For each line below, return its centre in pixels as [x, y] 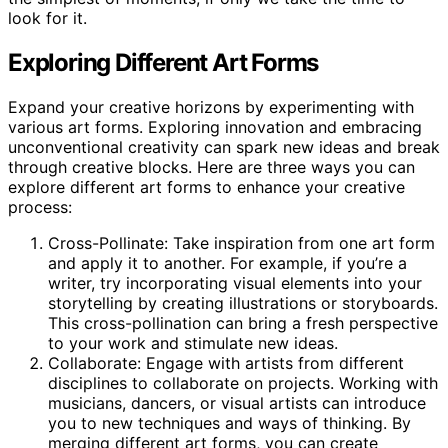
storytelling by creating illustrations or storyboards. [243, 302]
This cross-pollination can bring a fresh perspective [243, 322]
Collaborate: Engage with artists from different [226, 362]
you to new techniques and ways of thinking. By [229, 422]
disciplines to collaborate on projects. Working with [243, 382]
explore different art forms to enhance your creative [206, 186]
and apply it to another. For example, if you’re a [227, 262]
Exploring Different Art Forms [163, 62]
